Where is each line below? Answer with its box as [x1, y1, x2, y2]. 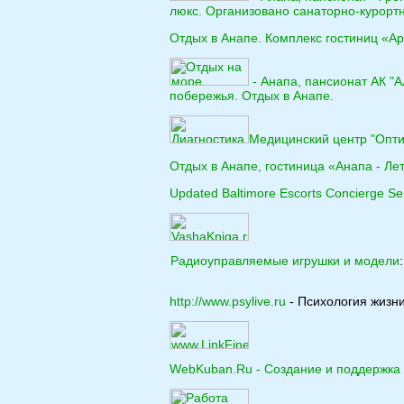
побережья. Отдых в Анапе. [170, 88, 334, 103]
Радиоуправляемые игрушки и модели [170, 253, 399, 268]
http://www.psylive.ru [170, 294, 286, 308]
